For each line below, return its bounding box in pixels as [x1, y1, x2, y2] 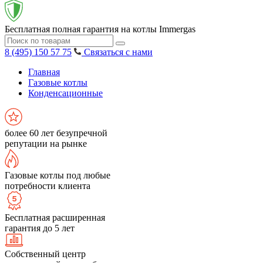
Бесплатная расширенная [5, 213, 105, 222]
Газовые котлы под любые [5, 170, 110, 180]
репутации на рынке [5, 139, 87, 149]
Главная [28, 67, 60, 77]
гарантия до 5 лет [5, 223, 75, 233]
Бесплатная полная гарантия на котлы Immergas [5, 24, 195, 34]
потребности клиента [5, 181, 90, 191]
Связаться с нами [84, 47, 153, 57]
